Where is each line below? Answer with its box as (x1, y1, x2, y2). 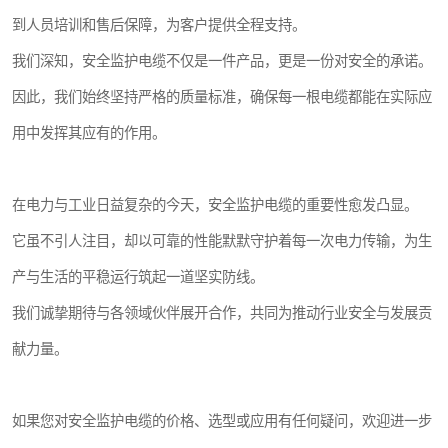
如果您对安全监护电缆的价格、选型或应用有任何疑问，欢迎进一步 (12, 412, 432, 429)
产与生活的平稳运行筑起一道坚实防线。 (12, 268, 264, 285)
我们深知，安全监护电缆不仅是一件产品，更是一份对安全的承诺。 (12, 52, 432, 69)
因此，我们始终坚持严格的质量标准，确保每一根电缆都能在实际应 (12, 88, 432, 105)
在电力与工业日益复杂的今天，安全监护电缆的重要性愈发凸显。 (12, 196, 418, 213)
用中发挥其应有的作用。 (12, 124, 166, 141)
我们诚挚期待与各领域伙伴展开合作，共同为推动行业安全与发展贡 (12, 304, 432, 321)
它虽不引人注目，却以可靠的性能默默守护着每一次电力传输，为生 (12, 232, 432, 249)
